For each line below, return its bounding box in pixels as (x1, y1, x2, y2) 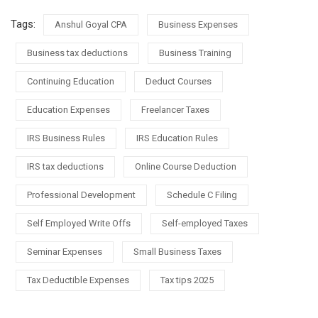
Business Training (159, 47, 231, 58)
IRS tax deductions (27, 160, 104, 172)
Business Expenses (158, 18, 238, 30)
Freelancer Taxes (141, 104, 209, 115)
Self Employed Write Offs (27, 217, 131, 229)
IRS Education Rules (136, 132, 218, 143)
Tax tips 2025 (160, 274, 214, 285)
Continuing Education (27, 75, 114, 87)
